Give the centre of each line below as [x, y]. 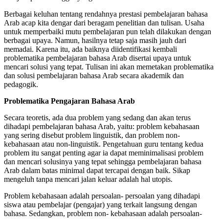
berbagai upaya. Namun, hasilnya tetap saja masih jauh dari [95, 41]
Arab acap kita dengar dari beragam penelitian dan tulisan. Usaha [104, 23]
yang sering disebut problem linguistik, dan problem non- [92, 135]
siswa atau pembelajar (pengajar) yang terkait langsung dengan [100, 205]
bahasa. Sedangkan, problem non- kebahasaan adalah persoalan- [103, 214]
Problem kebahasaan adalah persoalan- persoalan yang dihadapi [102, 196]
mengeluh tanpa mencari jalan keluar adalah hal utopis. [88, 179]
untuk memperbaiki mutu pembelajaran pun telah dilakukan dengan [108, 32]
